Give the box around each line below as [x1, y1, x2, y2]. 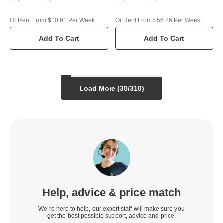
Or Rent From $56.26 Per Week [115, 16, 200, 24]
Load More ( [79, 84, 120, 92]
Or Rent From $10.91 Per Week [10, 16, 95, 24]
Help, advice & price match [42, 186, 181, 199]
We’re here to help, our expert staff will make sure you [38, 205, 185, 213]
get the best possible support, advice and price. [47, 212, 176, 220]
